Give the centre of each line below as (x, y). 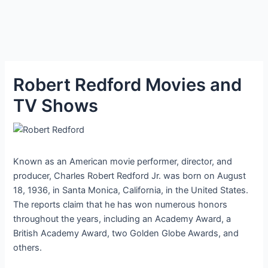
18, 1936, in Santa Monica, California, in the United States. (131, 190)
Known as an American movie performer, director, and (123, 161)
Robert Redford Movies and (128, 84)
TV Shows (56, 105)
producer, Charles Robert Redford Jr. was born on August (130, 176)
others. (28, 247)
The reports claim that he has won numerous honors (121, 204)
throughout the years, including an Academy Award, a (122, 219)
